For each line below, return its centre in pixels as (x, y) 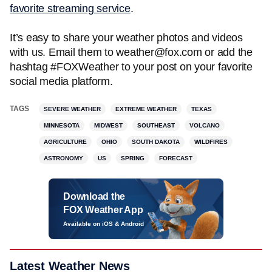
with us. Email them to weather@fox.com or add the (131, 52)
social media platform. (61, 81)
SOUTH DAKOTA (156, 142)
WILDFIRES (211, 142)
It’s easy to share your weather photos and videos (126, 38)
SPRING (133, 158)
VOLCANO (205, 125)
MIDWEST (108, 125)
